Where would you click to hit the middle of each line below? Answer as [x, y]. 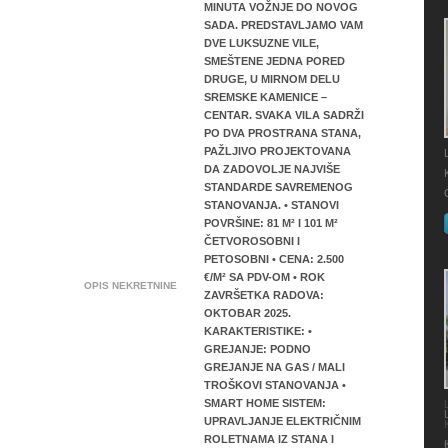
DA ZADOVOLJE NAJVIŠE [272, 169]
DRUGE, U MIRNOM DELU [272, 79]
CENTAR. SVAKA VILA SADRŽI [284, 115]
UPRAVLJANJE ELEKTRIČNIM [282, 421]
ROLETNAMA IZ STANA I [269, 439]
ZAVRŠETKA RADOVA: [264, 295]
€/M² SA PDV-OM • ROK [264, 277]
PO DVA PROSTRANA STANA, [282, 133]
